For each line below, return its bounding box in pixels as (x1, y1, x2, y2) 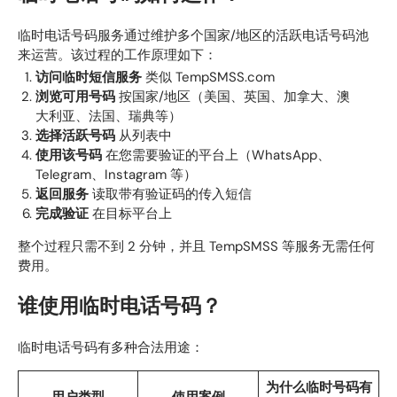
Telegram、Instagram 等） (35, 165, 197, 183)
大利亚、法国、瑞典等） (35, 106, 182, 125)
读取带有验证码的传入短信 (89, 184, 252, 203)
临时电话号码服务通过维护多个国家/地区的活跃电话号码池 (18, 26, 369, 44)
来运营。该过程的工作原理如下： (18, 45, 217, 64)
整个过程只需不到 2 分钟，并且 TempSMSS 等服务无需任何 (18, 237, 375, 255)
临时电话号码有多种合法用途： (18, 339, 204, 357)
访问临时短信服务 (35, 67, 142, 86)
